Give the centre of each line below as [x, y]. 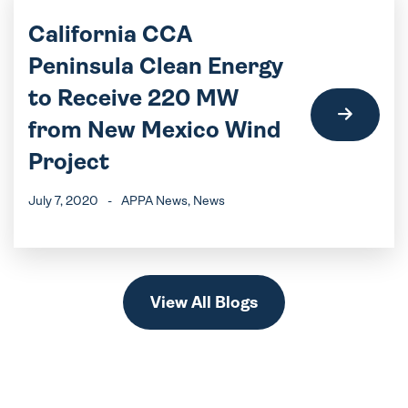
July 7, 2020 [63, 200]
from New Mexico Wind [154, 130]
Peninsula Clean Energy [156, 66]
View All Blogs [204, 302]
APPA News [154, 200]
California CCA [110, 34]
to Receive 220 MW [133, 98]
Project [69, 162]
